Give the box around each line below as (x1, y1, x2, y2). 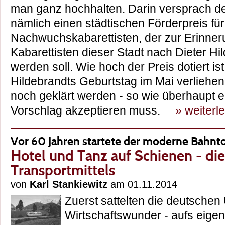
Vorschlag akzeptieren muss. (11, 104, 175, 118)
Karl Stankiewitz (30, 179, 107, 190)
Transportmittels (11, 161, 115, 179)
